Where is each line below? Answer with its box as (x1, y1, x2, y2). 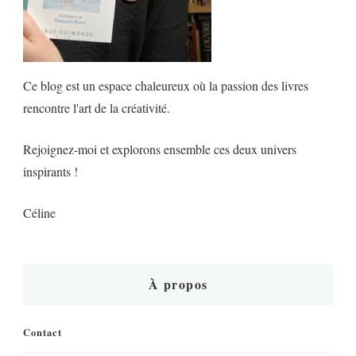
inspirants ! (23, 162, 78, 180)
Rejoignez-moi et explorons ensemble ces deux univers (23, 140, 296, 157)
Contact (23, 324, 62, 339)
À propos (148, 274, 208, 293)
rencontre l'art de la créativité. (23, 99, 170, 116)
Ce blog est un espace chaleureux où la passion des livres (23, 76, 308, 94)
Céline (23, 203, 56, 221)
